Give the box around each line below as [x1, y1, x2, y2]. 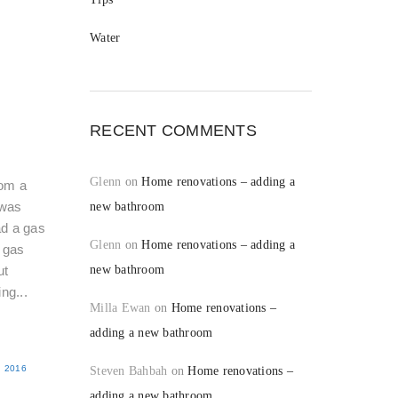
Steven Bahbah [90, 364, 168, 378]
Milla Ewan [90, 301, 151, 314]
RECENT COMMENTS [90, 122, 257, 139]
